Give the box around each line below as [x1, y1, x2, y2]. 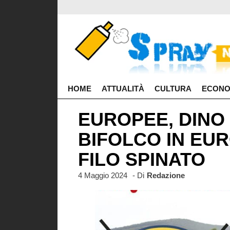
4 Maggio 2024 [78, 171, 127, 180]
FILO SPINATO [78, 149, 205, 170]
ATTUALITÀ [102, 84, 144, 93]
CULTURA [155, 84, 191, 93]
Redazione [147, 171, 185, 180]
